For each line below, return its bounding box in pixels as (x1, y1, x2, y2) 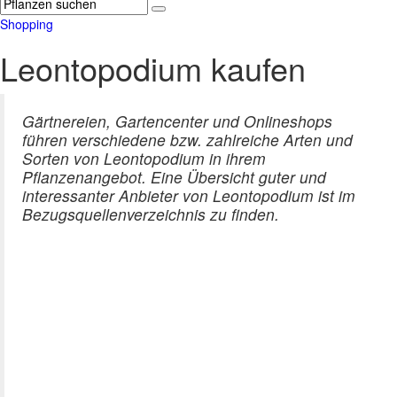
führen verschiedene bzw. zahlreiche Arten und (22, 128, 353, 152)
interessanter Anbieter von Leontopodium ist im (22, 184, 355, 207)
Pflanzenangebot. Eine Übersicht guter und (22, 166, 326, 189)
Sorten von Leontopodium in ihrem (22, 147, 266, 170)
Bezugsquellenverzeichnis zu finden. (22, 203, 279, 226)
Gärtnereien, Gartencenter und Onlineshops (22, 110, 332, 133)
